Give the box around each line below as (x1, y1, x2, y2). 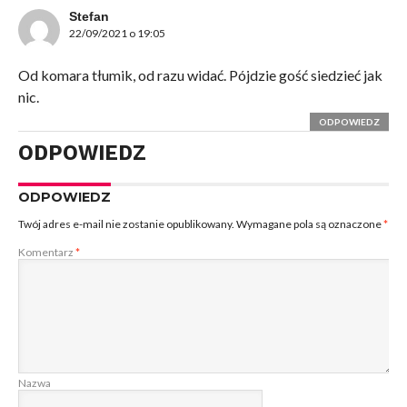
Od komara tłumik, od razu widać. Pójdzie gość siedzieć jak (17, 65, 382, 84)
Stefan (68, 8, 109, 24)
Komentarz (17, 244, 75, 259)
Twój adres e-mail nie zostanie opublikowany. (17, 216, 234, 231)
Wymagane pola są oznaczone (235, 216, 383, 231)
